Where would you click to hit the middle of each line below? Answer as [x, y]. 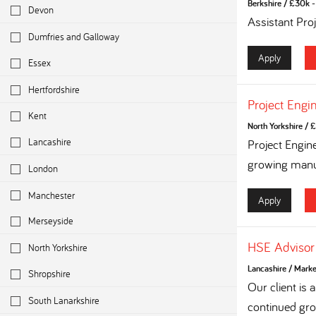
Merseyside [51, 221]
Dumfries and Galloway [74, 36]
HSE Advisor [281, 247]
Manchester [51, 195]
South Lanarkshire [64, 300]
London [43, 168]
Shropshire [49, 274]
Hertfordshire [54, 89]
